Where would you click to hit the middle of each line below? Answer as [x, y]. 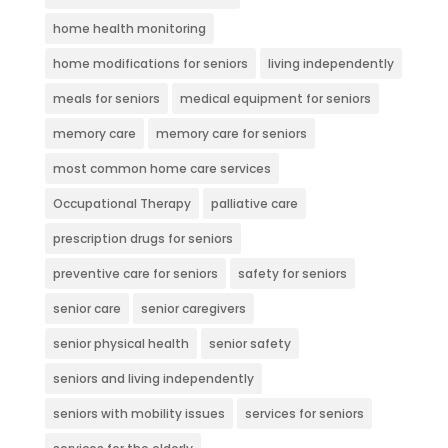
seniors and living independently [153, 378]
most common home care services [161, 168]
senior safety [249, 343]
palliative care [254, 203]
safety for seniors [292, 273]
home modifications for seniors [150, 63]
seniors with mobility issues [138, 413]
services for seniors [304, 413]
